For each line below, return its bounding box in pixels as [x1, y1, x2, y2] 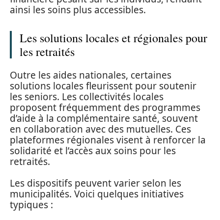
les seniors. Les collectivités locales [10, 90, 164, 103]
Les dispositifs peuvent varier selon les [10, 177, 181, 190]
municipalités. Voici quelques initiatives [10, 188, 184, 201]
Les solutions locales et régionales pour [20, 30, 207, 46]
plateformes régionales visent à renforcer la [10, 133, 206, 146]
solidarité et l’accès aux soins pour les [10, 144, 176, 157]
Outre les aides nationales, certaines [10, 68, 171, 82]
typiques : [10, 198, 53, 212]
